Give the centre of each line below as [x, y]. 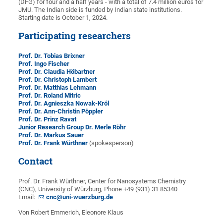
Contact [36, 161]
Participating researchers [75, 36]
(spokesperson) [112, 143]
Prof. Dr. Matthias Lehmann [57, 88]
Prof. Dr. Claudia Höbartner [57, 72]
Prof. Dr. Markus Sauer [51, 135]
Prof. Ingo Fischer [44, 64]
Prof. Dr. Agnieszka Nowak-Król [65, 104]
